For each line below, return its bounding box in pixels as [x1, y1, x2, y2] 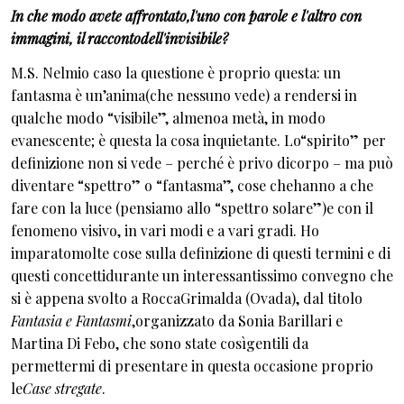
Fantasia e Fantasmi [11, 310, 132, 330]
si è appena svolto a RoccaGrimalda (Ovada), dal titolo [11, 288, 363, 308]
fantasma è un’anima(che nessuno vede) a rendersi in [11, 85, 357, 105]
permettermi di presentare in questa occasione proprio [11, 355, 373, 375]
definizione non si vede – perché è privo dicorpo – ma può [11, 152, 393, 172]
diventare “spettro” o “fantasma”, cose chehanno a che [11, 175, 373, 195]
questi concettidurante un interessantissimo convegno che [11, 265, 393, 285]
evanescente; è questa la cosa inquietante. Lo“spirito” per [11, 130, 386, 150]
